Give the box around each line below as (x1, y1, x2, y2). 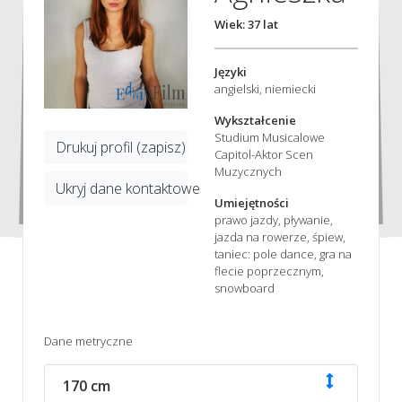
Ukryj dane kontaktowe (55, 179, 200, 199)
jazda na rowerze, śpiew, (214, 228, 345, 245)
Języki (214, 63, 247, 80)
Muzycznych (214, 162, 282, 179)
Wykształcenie (214, 111, 296, 128)
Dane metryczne (43, 332, 133, 349)
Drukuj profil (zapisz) (55, 137, 186, 158)
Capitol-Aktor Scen (214, 145, 313, 162)
